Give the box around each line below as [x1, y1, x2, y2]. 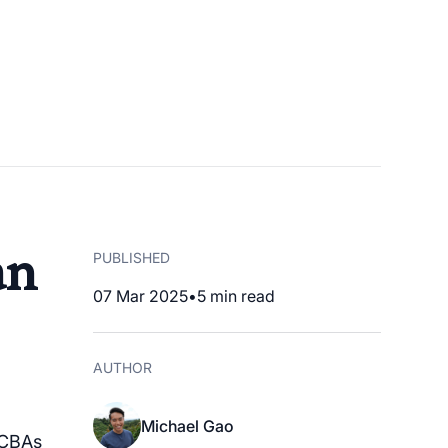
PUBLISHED [92, 248, 170, 266]
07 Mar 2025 [92, 285, 188, 306]
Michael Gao [140, 415, 234, 436]
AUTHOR [92, 358, 152, 376]
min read [205, 285, 275, 306]
